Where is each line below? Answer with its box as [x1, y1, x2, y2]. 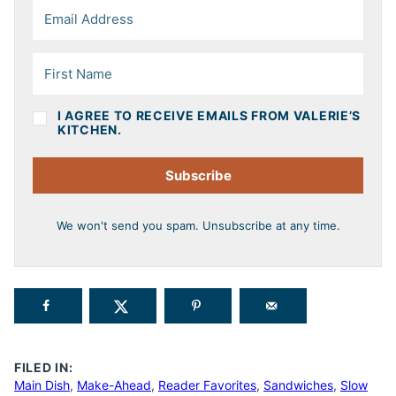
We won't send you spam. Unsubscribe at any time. [56, 217, 340, 232]
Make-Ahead [77, 377, 151, 392]
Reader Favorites [158, 377, 256, 392]
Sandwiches [263, 377, 333, 392]
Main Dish [14, 377, 70, 392]
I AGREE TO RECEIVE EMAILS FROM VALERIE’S [57, 107, 361, 123]
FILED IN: [14, 359, 73, 375]
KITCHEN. [57, 121, 122, 137]
